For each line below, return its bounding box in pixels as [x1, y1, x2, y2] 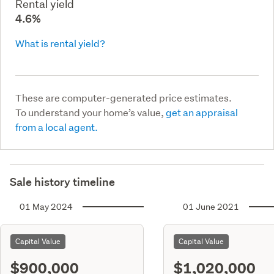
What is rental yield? [15, 36, 105, 50]
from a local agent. [15, 120, 98, 133]
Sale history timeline [10, 174, 115, 189]
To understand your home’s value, [15, 105, 166, 119]
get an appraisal [166, 105, 238, 119]
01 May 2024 [20, 201, 73, 212]
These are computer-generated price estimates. [15, 91, 232, 104]
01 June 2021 [183, 201, 239, 212]
